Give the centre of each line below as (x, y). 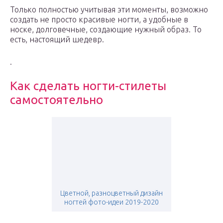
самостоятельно (56, 100)
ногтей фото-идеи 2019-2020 (111, 202)
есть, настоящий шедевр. (57, 40)
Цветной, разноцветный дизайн (111, 193)
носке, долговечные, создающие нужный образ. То (106, 30)
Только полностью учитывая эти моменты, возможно (109, 10)
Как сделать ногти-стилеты (88, 86)
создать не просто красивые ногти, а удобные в (99, 20)
